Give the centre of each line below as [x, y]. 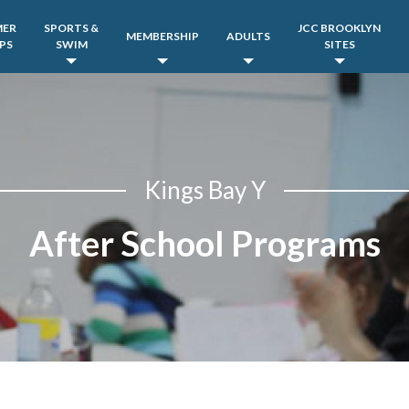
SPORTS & [71, 28]
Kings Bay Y [204, 190]
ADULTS [248, 36]
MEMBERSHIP [163, 36]
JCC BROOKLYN [339, 28]
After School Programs [204, 243]
